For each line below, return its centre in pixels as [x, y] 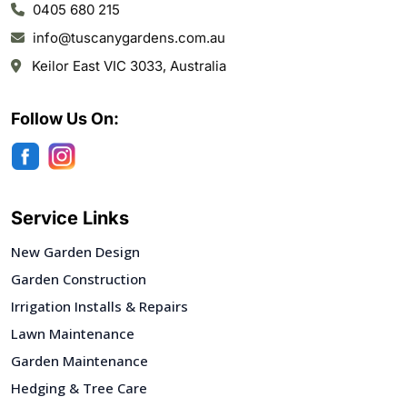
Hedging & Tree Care [79, 388]
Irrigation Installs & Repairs [99, 306]
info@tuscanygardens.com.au [129, 38]
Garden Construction [79, 279]
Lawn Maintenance [73, 333]
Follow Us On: [65, 119]
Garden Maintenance [79, 361]
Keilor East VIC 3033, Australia [129, 66]
